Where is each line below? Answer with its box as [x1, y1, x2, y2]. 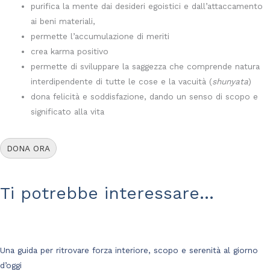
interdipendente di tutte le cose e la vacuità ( [31, 77, 213, 87]
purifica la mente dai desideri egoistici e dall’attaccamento [31, 1, 263, 11]
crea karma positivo [31, 46, 109, 57]
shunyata [212, 77, 249, 87]
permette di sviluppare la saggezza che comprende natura [31, 61, 260, 72]
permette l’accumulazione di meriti [31, 31, 170, 42]
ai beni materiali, [31, 16, 96, 27]
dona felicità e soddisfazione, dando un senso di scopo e [31, 92, 259, 102]
